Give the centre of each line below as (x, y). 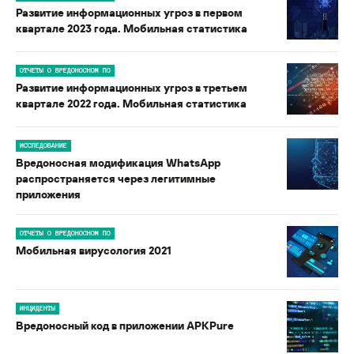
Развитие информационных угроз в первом (129, 13)
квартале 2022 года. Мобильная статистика (131, 104)
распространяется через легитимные (116, 179)
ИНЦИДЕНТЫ (38, 309)
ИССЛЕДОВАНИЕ (43, 146)
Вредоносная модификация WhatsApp (118, 163)
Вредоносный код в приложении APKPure (125, 326)
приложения (48, 194)
